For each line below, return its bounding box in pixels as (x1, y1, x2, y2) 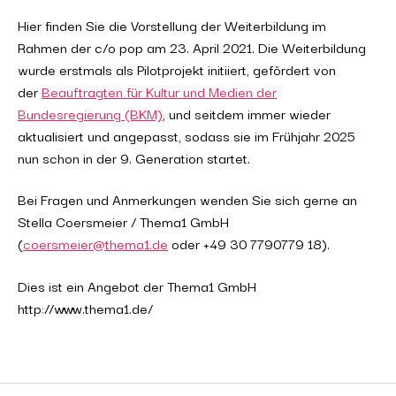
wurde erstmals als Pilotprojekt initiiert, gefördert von (18, 57, 336, 80)
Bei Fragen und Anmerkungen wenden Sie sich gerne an (18, 188, 357, 209)
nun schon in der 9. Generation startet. (18, 146, 250, 168)
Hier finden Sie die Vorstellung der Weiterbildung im (18, 13, 326, 35)
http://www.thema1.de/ (18, 296, 153, 318)
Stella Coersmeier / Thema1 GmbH (18, 210, 229, 232)
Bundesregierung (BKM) (18, 102, 163, 124)
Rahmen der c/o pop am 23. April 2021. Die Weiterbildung (18, 35, 366, 57)
